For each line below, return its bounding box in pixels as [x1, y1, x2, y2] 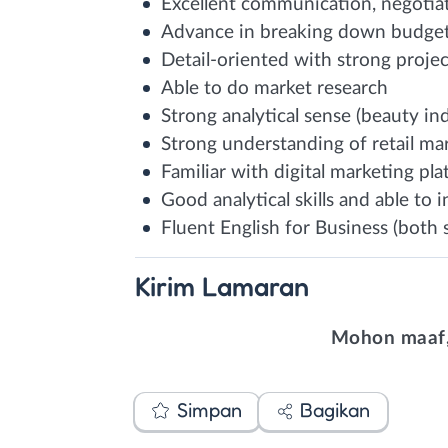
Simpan [176, 398, 242, 422]
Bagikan [300, 398, 370, 422]
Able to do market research [161, 78, 388, 98]
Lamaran [202, 269, 309, 302]
